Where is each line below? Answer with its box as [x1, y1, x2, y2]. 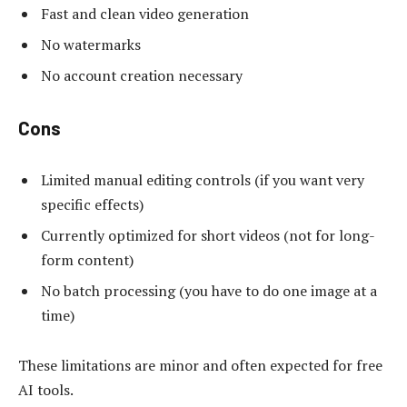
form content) [41, 249, 134, 270]
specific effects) [41, 194, 144, 214]
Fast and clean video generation [41, 4, 249, 25]
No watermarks [41, 35, 141, 55]
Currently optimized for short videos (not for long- [41, 224, 375, 245]
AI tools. [18, 380, 74, 401]
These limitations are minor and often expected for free [18, 355, 382, 376]
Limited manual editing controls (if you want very [41, 169, 364, 190]
